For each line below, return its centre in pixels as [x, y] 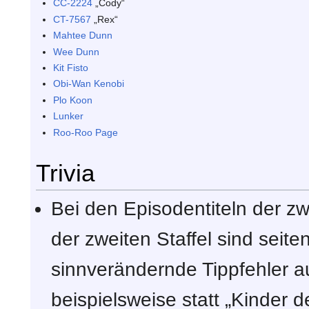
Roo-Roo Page [86, 132]
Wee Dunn [77, 51]
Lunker [69, 116]
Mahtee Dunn [83, 36]
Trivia [65, 173]
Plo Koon [73, 100]
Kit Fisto [71, 67]
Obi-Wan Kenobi [89, 84]
